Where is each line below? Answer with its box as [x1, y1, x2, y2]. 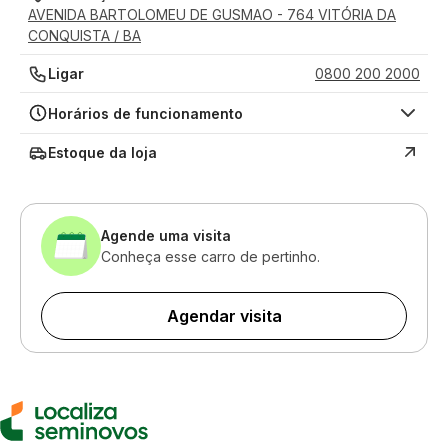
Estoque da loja [48, 144, 157, 161]
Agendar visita [166, 306, 282, 326]
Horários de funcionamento [48, 104, 243, 122]
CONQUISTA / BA [28, 27, 141, 44]
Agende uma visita [101, 227, 231, 244]
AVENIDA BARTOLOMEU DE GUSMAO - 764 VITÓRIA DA [28, 6, 396, 23]
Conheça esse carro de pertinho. [101, 248, 320, 265]
